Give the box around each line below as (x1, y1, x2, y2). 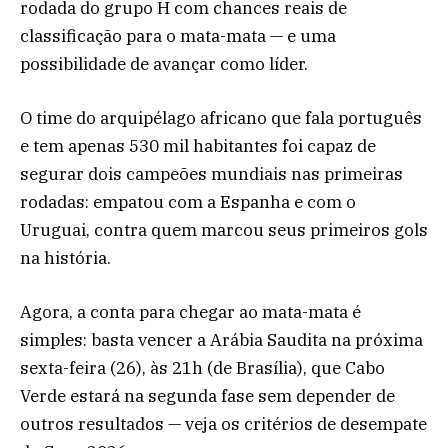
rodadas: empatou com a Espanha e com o (20, 191, 356, 214)
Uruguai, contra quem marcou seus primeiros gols (20, 219, 428, 242)
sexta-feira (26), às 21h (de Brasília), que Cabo (20, 357, 385, 380)
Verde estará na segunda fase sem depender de (20, 385, 395, 408)
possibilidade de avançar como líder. (20, 52, 308, 75)
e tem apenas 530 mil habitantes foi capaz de (20, 135, 376, 158)
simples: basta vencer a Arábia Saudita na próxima (20, 329, 423, 352)
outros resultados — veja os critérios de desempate (20, 413, 427, 436)
